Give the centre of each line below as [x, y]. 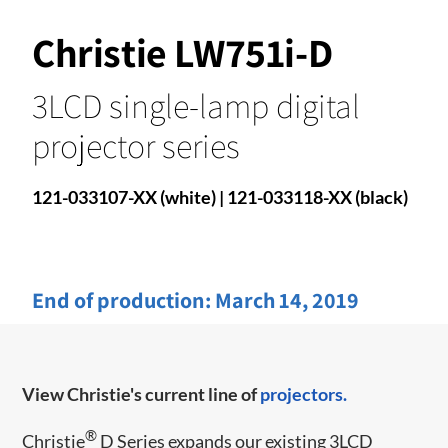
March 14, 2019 [287, 299]
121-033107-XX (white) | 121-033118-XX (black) [220, 196]
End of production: [123, 299]
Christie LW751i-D [182, 51]
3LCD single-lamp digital [196, 105]
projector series [136, 145]
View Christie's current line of [141, 393]
